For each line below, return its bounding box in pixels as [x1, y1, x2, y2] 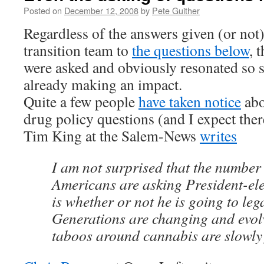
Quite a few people [24, 91, 138, 111]
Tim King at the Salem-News [24, 126, 200, 146]
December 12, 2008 [64, 4, 138, 16]
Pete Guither [152, 4, 200, 16]
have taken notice [138, 91, 241, 111]
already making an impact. [24, 74, 182, 94]
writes [200, 126, 237, 146]
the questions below [132, 40, 249, 60]
